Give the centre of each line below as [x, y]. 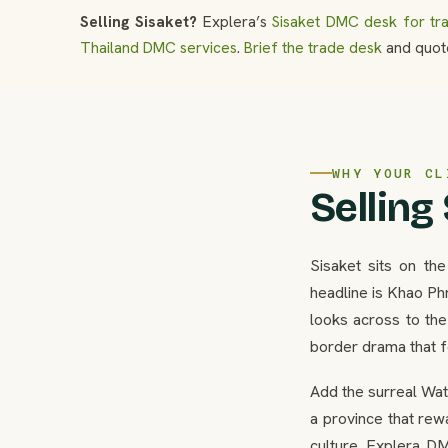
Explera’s [235, 21]
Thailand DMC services [158, 47]
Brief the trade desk [313, 47]
